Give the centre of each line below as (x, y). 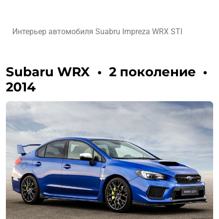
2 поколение (152, 72)
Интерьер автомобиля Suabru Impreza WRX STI (97, 31)
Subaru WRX (50, 72)
